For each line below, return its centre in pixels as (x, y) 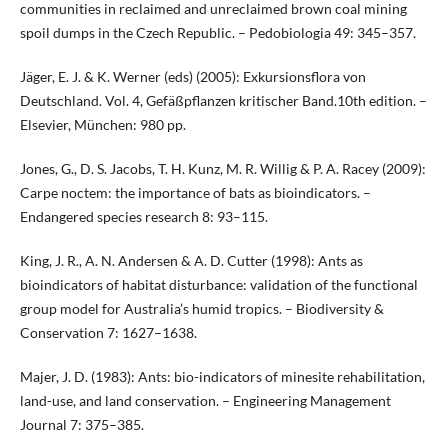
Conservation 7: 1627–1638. (108, 333)
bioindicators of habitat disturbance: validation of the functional (218, 285)
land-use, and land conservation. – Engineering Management (205, 401)
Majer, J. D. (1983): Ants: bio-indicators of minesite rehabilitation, (222, 377)
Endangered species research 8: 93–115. (143, 217)
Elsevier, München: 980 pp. (102, 125)
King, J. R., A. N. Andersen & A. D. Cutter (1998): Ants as (191, 261)
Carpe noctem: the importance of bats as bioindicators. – (195, 193)
